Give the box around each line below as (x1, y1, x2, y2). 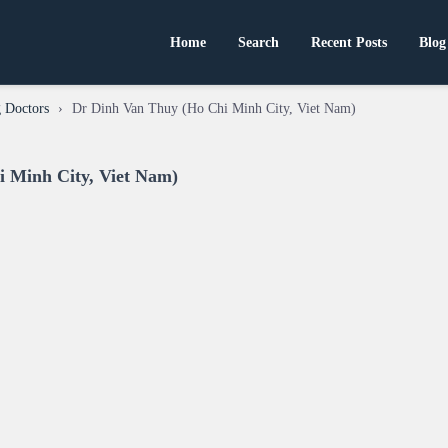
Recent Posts (311, 34, 388, 50)
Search (238, 34, 280, 50)
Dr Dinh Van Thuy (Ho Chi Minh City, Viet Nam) (72, 100, 357, 116)
